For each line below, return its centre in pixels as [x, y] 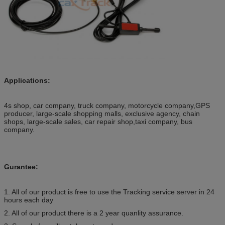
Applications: [27, 81]
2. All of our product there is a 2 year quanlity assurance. [94, 213]
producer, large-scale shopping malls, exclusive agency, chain [102, 114]
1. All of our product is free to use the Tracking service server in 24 [109, 192]
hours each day [29, 200]
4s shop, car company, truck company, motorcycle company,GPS [107, 106]
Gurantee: [21, 167]
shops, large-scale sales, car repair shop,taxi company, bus [98, 122]
